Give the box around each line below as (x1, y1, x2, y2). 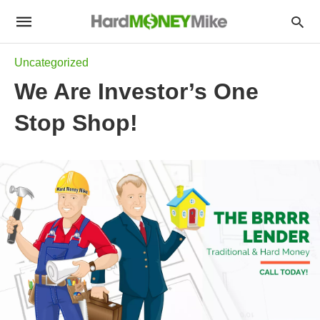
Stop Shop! (14, 110, 138, 136)
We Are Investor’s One (14, 79, 259, 104)
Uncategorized (14, 56, 89, 69)
